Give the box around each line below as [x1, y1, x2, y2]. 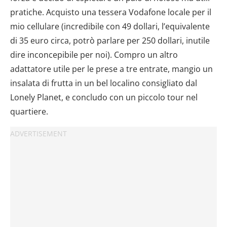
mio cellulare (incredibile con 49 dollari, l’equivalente [10, 20, 210, 32]
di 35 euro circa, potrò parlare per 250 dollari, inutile [10, 34, 210, 46]
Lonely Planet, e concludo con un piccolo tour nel [10, 91, 198, 103]
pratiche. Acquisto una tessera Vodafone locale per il [10, 6, 211, 18]
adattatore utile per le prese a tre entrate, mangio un [10, 63, 213, 74]
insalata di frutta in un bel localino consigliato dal [10, 77, 197, 89]
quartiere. [10, 105, 48, 117]
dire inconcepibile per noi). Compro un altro [10, 49, 178, 60]
